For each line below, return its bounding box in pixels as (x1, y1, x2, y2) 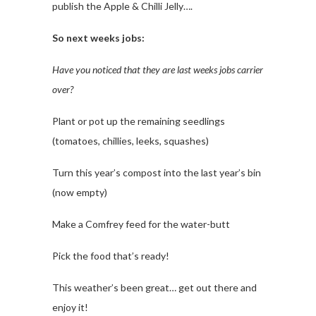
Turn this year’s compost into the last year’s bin (52, 166, 261, 178)
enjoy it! (52, 301, 88, 313)
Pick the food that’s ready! (52, 250, 169, 262)
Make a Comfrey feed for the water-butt (52, 218, 230, 230)
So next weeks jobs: (52, 32, 145, 44)
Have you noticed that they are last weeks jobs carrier (52, 63, 263, 75)
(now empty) (52, 186, 107, 198)
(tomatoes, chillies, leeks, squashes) (52, 135, 209, 147)
